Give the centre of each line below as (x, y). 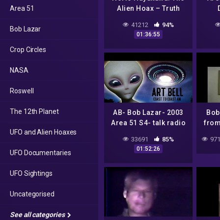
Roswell (22, 91)
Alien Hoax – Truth (148, 9)
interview (148, 133)
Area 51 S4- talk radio (148, 123)
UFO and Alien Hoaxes (43, 132)
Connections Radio (148, 19)
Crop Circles (28, 50)
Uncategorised (32, 194)
